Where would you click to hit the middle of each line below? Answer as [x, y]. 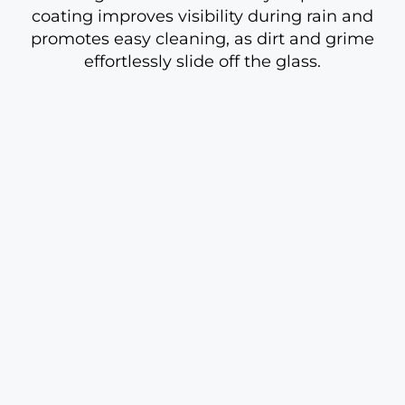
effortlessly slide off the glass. [202, 61]
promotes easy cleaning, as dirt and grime [202, 39]
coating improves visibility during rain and [202, 16]
